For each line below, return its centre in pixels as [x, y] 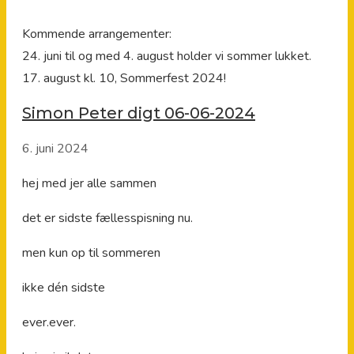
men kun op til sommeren [91, 252]
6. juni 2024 [55, 148]
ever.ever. [49, 322]
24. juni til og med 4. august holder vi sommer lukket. [167, 56]
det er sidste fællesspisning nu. [107, 218]
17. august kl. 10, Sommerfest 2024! [124, 78]
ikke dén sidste [64, 287]
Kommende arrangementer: [97, 34]
